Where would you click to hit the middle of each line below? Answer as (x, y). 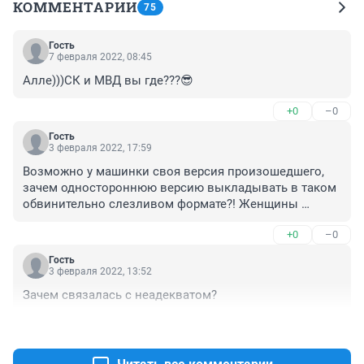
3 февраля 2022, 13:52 (100, 271)
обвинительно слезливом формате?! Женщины (160, 204)
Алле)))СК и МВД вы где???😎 (108, 80)
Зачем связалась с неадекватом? (120, 295)
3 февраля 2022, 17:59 (100, 147)
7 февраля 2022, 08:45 (100, 56)
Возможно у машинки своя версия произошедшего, (173, 171)
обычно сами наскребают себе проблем (139, 220)
